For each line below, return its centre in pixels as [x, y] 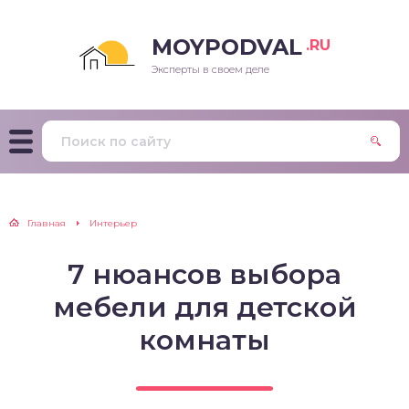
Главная [47, 223]
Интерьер [113, 223]
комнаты [204, 340]
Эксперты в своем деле [210, 69]
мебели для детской [204, 307]
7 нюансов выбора [204, 274]
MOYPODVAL [227, 47]
